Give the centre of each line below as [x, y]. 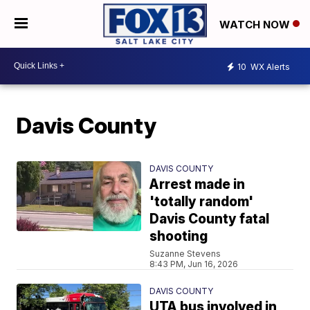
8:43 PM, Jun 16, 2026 [194, 264]
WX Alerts [269, 67]
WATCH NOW [256, 24]
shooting [179, 236]
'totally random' [202, 201]
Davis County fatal [210, 219]
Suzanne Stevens [185, 253]
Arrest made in [198, 184]
